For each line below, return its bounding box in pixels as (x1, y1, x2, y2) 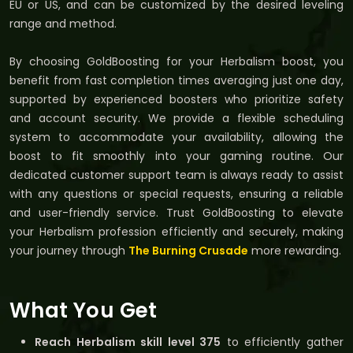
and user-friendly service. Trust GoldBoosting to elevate (9, 204, 344, 221)
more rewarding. (248, 242, 341, 258)
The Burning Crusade (128, 242, 248, 258)
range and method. (9, 15, 117, 32)
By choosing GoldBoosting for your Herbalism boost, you (9, 53, 344, 69)
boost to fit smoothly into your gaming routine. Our (9, 147, 344, 164)
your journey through (9, 242, 128, 258)
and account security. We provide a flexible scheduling (9, 110, 344, 126)
